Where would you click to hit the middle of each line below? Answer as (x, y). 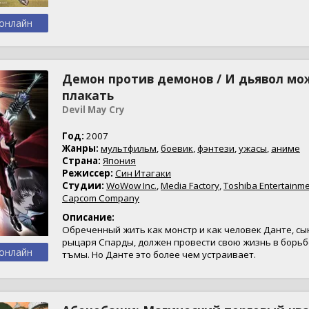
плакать (88, 95)
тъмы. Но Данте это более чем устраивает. (159, 255)
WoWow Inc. (131, 186)
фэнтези (216, 148)
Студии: (83, 186)
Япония (119, 161)
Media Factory (190, 186)
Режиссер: (88, 173)
